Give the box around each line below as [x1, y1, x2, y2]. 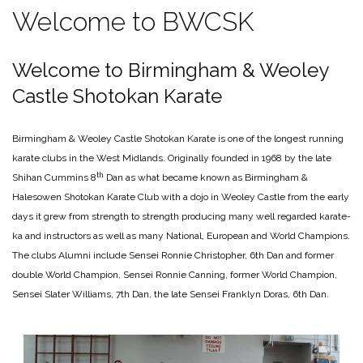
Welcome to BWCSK [12, 6, 254, 37]
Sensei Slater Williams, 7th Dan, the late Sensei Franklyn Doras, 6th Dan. [12, 288, 329, 301]
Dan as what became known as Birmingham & [104, 172, 308, 184]
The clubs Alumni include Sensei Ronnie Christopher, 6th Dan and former [12, 250, 334, 262]
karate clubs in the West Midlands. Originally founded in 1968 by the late [12, 152, 331, 164]
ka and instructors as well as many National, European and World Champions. [12, 230, 350, 242]
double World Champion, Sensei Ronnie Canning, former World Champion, [12, 269, 337, 281]
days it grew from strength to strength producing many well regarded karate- [12, 211, 351, 223]
